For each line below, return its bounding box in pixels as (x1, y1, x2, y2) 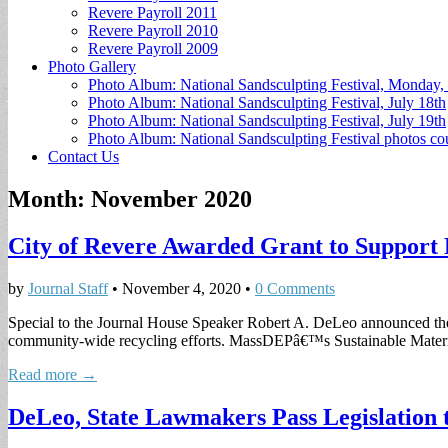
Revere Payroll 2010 (88, 22, 218, 39)
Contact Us (48, 148, 119, 165)
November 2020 (91, 185, 252, 212)
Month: (8, 185, 91, 212)
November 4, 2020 (122, 279, 241, 297)
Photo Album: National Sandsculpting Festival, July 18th (88, 94, 446, 111)
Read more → (8, 365, 97, 383)
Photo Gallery (48, 58, 136, 75)
